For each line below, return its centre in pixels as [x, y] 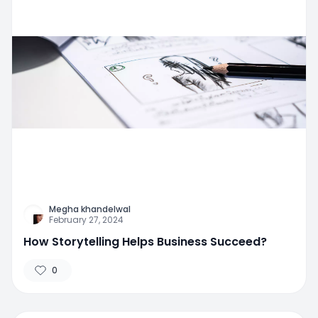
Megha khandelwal [90, 209]
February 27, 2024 [86, 220]
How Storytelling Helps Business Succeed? [145, 242]
